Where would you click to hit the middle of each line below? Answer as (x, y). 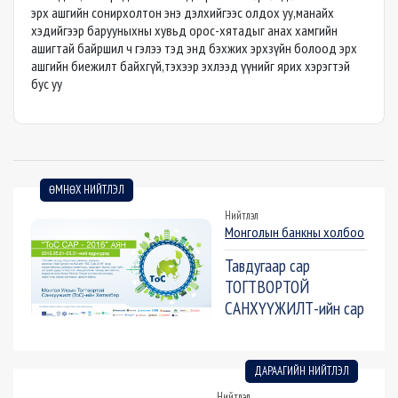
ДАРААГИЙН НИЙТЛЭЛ (302, 371)
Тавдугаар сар (268, 266)
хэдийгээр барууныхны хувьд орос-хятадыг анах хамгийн (184, 31)
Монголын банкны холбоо (295, 232)
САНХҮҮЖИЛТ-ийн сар (295, 308)
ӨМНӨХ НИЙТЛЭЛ (87, 190)
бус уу (47, 84)
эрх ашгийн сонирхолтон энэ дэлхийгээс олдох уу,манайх (183, 13)
